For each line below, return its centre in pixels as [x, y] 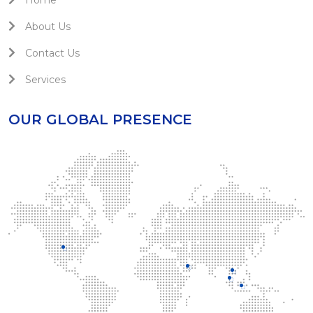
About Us [46, 27]
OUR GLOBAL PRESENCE [100, 119]
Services [44, 80]
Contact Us [51, 53]
